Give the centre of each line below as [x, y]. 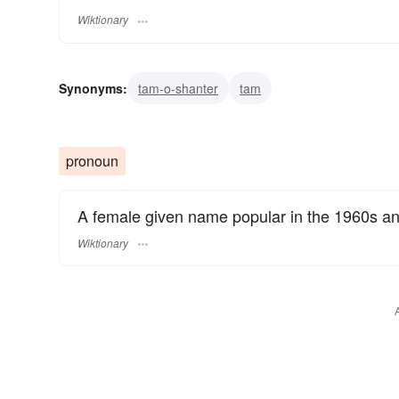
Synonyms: [93, 89]
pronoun [92, 161]
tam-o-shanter [178, 89]
